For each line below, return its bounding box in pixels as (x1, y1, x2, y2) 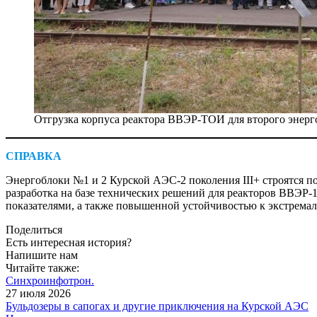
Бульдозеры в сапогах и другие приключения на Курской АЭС (6, 300, 309, 313)
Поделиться (6, 224, 62, 236)
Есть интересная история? (6, 236, 132, 249)
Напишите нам (6, 249, 78, 262)
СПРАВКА (6, 150, 62, 163)
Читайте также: (6, 262, 79, 275)
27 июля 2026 (6, 287, 71, 300)
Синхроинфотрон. (6, 275, 94, 287)
